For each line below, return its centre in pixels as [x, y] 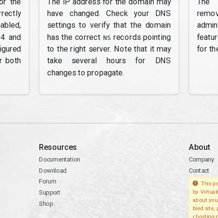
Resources [58, 147]
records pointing [141, 37]
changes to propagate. [86, 73]
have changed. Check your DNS [109, 13]
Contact [199, 170]
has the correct [75, 37]
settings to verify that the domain [109, 25]
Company [201, 159]
